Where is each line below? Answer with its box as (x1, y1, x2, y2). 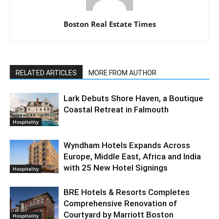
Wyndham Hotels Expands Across (64, 140, 190, 150)
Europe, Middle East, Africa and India (64, 151, 201, 161)
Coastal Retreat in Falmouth (64, 104, 169, 114)
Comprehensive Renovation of (64, 198, 177, 208)
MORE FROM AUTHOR (88, 68, 156, 77)
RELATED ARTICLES (16, 68, 77, 77)
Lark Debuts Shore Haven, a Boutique (64, 93, 203, 103)
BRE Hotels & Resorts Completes (64, 187, 190, 197)
